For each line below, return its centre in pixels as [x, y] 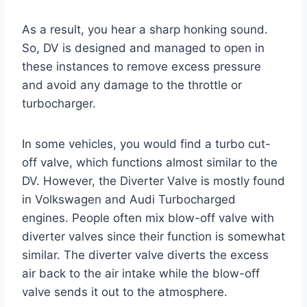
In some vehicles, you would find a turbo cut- [146, 144]
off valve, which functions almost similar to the [150, 162]
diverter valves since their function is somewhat [153, 236]
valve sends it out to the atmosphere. [125, 292]
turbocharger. [59, 103]
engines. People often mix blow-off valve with [148, 218]
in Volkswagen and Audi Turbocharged [129, 199]
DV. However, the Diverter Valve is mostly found [153, 181]
